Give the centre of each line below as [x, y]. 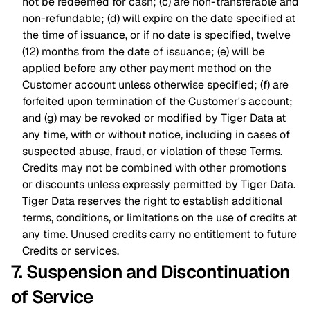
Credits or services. [71, 251]
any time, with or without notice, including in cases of [156, 135]
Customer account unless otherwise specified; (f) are [155, 85]
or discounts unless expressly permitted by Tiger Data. [159, 184]
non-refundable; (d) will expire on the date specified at [159, 18]
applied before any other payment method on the [147, 68]
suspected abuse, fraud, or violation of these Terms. [152, 151]
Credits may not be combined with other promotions [154, 168]
